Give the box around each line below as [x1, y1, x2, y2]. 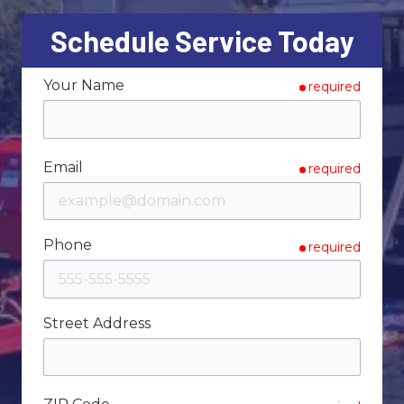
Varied [141, 4, 187, 21]
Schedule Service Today [50, 23, 354, 58]
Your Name [43, 76, 124, 94]
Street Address [43, 314, 151, 332]
